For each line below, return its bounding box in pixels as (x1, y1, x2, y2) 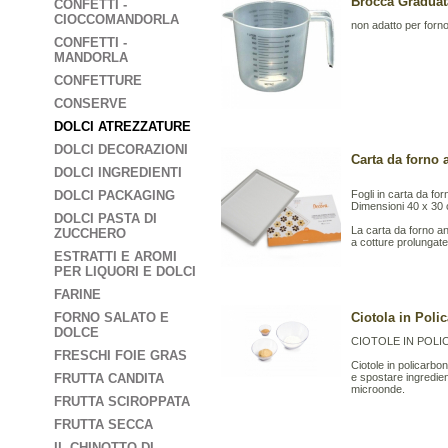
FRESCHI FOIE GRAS (54, 348, 187, 363)
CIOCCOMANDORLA (54, 12, 179, 27)
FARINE (54, 287, 101, 302)
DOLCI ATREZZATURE (54, 119, 191, 134)
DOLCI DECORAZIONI (54, 142, 188, 157)
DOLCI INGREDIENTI (54, 165, 182, 180)
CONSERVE (54, 96, 127, 111)
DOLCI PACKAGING (54, 188, 175, 203)
